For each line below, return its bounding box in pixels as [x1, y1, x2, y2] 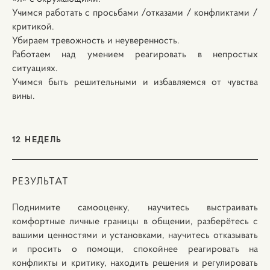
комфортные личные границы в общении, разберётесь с [12, 215, 258, 227]
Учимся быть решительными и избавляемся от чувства [12, 75, 258, 87]
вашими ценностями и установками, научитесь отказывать [12, 228, 258, 240]
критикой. [12, 20, 54, 32]
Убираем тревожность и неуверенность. [12, 34, 180, 46]
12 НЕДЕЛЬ [12, 133, 62, 145]
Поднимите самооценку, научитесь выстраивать [12, 201, 258, 213]
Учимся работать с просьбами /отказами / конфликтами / [12, 6, 258, 18]
